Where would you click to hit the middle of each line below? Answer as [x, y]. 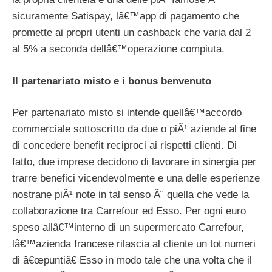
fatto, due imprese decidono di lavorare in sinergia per [134, 162]
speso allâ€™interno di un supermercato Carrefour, [128, 228]
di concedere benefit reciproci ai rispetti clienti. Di [124, 146]
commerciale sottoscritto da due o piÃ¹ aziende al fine [134, 129]
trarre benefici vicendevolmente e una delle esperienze [136, 178]
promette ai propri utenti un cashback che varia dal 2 [131, 33]
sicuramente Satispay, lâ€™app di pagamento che [126, 16]
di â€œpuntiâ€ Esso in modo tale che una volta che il [132, 260]
